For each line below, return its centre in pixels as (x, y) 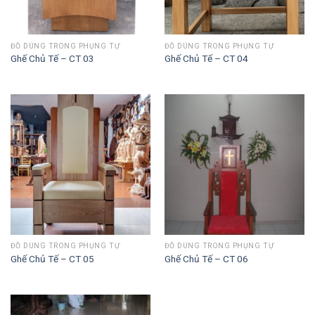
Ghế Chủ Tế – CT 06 (206, 258)
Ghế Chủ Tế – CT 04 (206, 59)
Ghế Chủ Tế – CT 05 (52, 258)
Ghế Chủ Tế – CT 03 (52, 59)
